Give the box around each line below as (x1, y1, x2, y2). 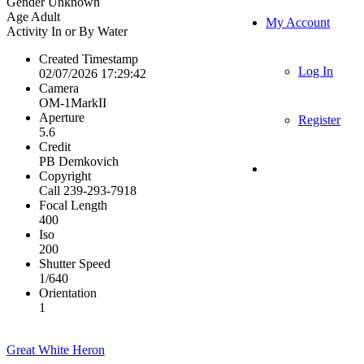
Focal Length (39, 197, 107, 212)
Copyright (39, 168, 91, 183)
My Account (266, 15, 330, 29)
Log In (298, 64, 333, 78)
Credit (39, 139, 71, 154)
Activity (6, 24, 51, 38)
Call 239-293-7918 (39, 183, 136, 197)
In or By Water (51, 24, 128, 38)
